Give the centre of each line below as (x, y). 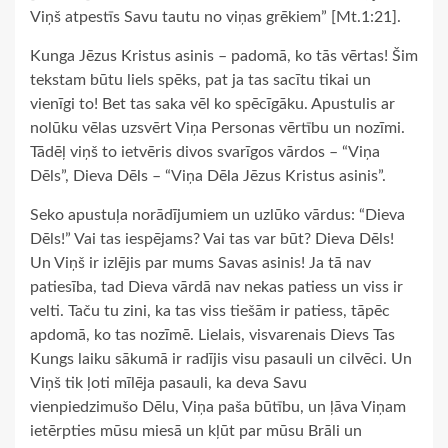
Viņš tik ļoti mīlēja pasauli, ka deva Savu (168, 382)
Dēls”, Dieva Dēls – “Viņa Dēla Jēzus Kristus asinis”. (208, 175)
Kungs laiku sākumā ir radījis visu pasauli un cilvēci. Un (221, 358)
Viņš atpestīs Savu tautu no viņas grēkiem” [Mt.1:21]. (215, 16)
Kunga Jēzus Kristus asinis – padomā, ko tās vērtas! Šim (224, 55)
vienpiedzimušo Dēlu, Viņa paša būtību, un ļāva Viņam (218, 406)
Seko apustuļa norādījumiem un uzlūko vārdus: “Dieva (217, 214)
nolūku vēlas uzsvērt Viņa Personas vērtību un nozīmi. (217, 127)
